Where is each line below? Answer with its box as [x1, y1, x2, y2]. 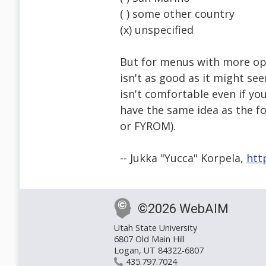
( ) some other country [120, 7, 235, 21]
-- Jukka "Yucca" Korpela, [120, 151, 246, 166]
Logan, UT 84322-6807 [114, 245, 204, 256]
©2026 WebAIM [138, 201, 229, 217]
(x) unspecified [120, 23, 194, 37]
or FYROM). [120, 119, 176, 134]
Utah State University [114, 222, 197, 234]
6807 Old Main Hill [114, 233, 185, 245]
